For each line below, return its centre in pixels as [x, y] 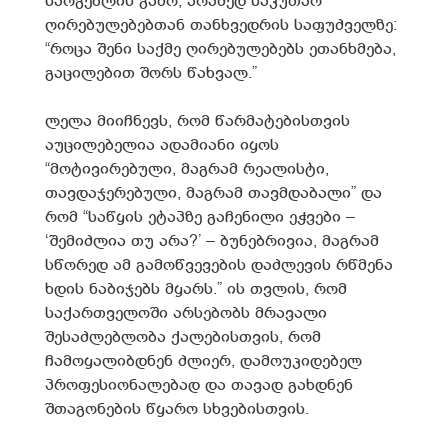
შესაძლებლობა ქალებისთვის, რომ [183, 337]
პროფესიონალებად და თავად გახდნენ [199, 385]
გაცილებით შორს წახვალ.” [151, 73]
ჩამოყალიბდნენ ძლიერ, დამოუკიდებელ [203, 361]
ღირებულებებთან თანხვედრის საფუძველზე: [221, 25]
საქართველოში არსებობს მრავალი [186, 313]
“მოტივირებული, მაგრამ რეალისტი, [187, 169]
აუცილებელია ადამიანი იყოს [162, 145]
